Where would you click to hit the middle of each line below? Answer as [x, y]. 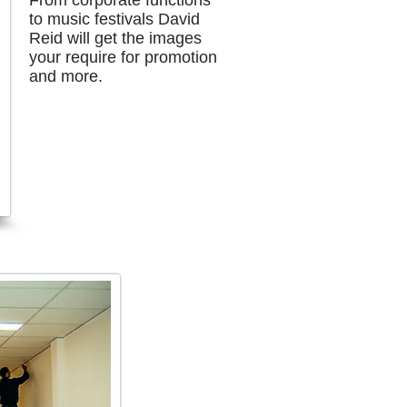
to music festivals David [114, 19]
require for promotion [139, 57]
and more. [66, 76]
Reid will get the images [115, 38]
